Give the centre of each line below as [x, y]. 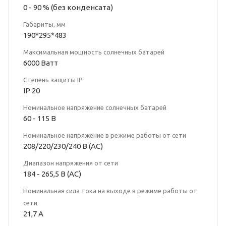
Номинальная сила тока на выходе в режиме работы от [110, 191]
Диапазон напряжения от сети [71, 163]
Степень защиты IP [53, 80]
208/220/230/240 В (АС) [63, 146]
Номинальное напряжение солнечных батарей [95, 108]
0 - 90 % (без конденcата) [68, 8]
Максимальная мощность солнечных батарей [94, 52]
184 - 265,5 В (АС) [52, 174]
